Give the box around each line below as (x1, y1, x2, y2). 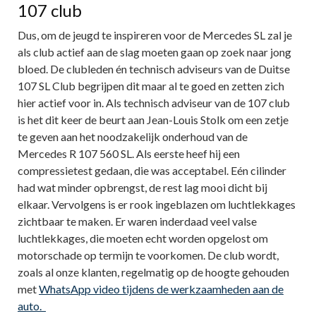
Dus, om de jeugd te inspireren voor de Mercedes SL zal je (18, 28, 292, 42)
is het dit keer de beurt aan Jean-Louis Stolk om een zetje (18, 113, 288, 127)
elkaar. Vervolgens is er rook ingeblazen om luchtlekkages (18, 197, 296, 212)
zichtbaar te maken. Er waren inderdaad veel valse (18, 214, 257, 229)
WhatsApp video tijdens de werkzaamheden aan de (39, 282, 284, 296)
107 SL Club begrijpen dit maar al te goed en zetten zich (18, 79, 284, 93)
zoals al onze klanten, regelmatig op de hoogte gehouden (18, 265, 289, 279)
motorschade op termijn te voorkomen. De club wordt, (18, 248, 279, 262)
